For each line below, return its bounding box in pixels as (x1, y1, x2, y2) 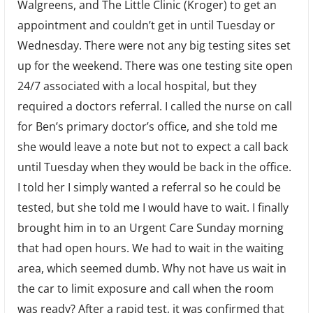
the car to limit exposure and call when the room (17, 281, 274, 297)
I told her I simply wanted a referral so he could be (17, 180, 281, 196)
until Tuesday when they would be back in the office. (17, 159, 291, 175)
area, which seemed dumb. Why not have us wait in (17, 261, 286, 277)
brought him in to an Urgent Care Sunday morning (17, 220, 284, 236)
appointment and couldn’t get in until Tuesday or (17, 17, 275, 34)
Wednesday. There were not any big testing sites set (17, 38, 291, 54)
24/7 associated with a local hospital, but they (17, 78, 256, 94)
